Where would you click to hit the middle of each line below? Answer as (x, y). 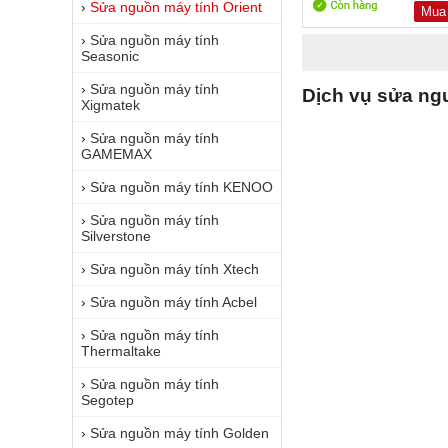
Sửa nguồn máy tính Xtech (174, 269)
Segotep (107, 400)
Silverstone (116, 236)
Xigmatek (110, 105)
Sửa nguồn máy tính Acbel (173, 302)
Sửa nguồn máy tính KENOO (181, 187)
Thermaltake (121, 351)
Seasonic (110, 56)
